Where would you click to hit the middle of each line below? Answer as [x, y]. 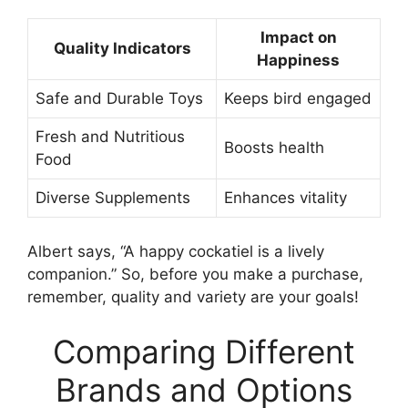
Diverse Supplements [113, 197]
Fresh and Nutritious [110, 136]
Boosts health [274, 147]
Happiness [298, 60]
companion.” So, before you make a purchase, [195, 275]
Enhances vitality [286, 197]
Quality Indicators [122, 48]
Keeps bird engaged [298, 98]
